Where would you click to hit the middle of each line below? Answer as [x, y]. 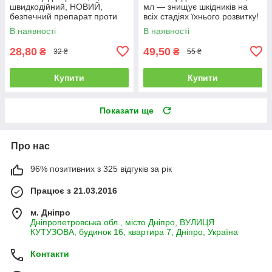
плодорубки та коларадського [69, 26]
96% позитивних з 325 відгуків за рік [101, 168]
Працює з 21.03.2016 [74, 190]
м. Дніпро [50, 212]
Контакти [50, 253]
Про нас [30, 146]
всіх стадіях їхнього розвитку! [201, 16]
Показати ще [127, 110]
